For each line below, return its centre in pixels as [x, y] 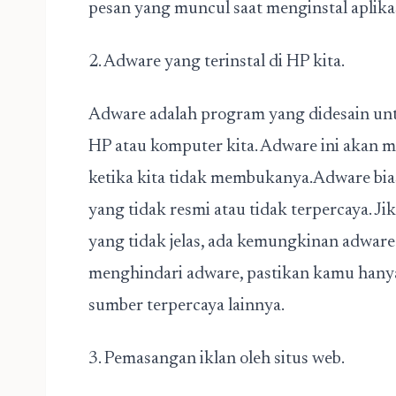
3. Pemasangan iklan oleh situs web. [217, 359]
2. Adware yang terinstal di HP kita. [217, 62]
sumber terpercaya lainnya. [187, 306]
